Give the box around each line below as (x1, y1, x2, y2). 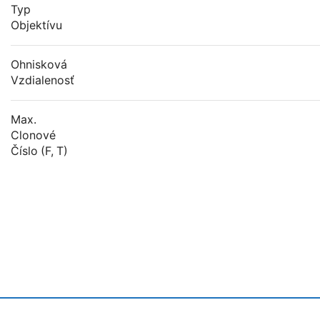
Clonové (11, 129, 56, 143)
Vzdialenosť (11, 74, 74, 88)
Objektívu (11, 19, 62, 33)
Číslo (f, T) (11, 144, 68, 159)
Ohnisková (11, 58, 67, 72)
